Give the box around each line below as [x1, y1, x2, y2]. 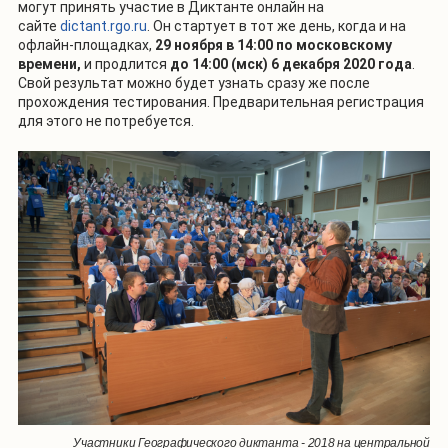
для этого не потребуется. [18, 113, 194, 130]
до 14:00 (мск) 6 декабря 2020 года [170, 56, 412, 73]
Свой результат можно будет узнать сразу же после [18, 75, 370, 92]
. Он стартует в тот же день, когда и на [147, 18, 406, 35]
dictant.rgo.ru [60, 18, 147, 35]
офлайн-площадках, [18, 37, 155, 54]
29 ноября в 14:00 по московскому [155, 37, 392, 54]
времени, [18, 56, 81, 73]
